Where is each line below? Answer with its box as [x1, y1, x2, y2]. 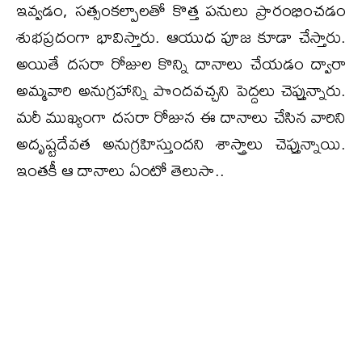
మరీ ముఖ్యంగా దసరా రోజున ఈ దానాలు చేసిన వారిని [16, 99, 346, 133]
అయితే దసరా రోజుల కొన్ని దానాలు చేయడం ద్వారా [16, 46, 346, 80]
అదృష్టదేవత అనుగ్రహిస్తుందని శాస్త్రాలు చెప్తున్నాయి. [16, 126, 346, 160]
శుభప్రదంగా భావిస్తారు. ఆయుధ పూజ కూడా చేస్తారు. [16, 19, 346, 53]
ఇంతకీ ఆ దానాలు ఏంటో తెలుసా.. [16, 153, 225, 187]
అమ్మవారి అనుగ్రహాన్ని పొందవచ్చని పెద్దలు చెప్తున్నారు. [16, 73, 346, 107]
